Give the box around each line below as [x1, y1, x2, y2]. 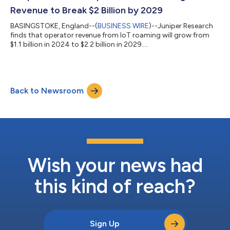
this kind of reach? [34, 174, 196, 198]
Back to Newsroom [10, 85, 84, 95]
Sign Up [90, 218, 120, 228]
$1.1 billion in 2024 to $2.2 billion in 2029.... [10, 40, 148, 49]
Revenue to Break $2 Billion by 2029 [10, 4, 163, 16]
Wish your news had [27, 153, 203, 177]
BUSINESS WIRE [98, 21, 149, 30]
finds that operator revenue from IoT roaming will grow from [10, 30, 209, 40]
